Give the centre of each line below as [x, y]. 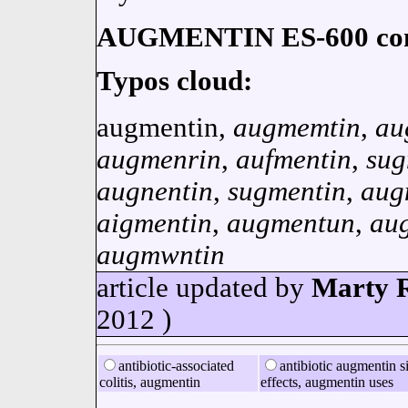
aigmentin [154, 224]
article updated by [204, 288]
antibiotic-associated [176, 366]
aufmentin [293, 160]
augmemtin [296, 128]
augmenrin [158, 160]
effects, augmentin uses [326, 382]
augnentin [154, 192]
